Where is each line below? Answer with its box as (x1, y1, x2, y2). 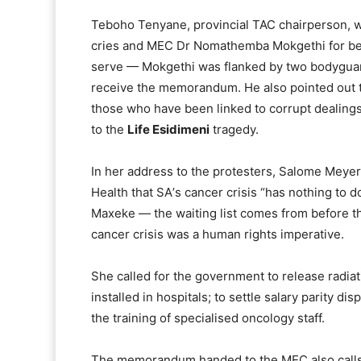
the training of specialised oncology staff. (91, 310, 325, 326)
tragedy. (210, 122, 259, 138)
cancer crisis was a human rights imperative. (91, 226, 344, 243)
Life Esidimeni (127, 122, 210, 138)
